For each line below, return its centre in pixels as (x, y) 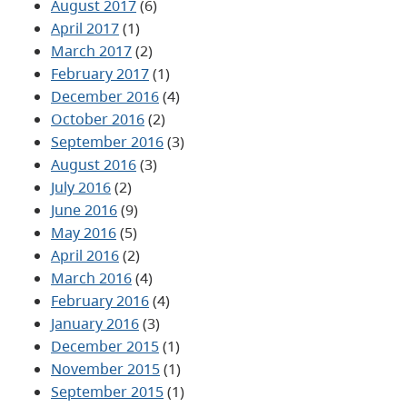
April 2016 (85, 255)
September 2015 (107, 391)
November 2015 (105, 368)
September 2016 (107, 141)
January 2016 (95, 323)
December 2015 (105, 346)
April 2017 (85, 28)
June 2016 (84, 209)
